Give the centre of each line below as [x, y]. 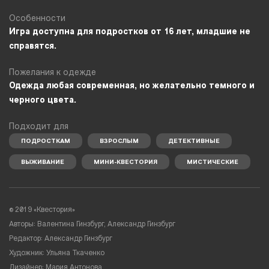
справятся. [33, 46]
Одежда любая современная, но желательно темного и [132, 86]
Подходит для [39, 127]
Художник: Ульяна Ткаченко [57, 253]
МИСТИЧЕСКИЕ [213, 162]
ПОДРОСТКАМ [46, 141]
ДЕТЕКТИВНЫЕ [194, 141]
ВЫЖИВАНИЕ [43, 162]
